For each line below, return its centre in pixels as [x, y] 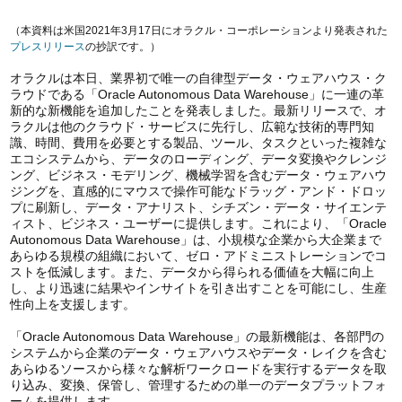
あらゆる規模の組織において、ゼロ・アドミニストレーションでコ [198, 256]
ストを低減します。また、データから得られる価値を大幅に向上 [192, 272]
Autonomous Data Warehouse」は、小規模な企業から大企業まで [195, 240]
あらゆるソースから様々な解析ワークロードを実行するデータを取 [198, 369]
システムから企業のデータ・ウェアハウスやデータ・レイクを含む [198, 353]
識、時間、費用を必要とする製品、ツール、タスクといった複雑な [198, 143]
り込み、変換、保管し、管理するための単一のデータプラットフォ [198, 385]
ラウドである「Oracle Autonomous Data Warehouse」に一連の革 [197, 95]
